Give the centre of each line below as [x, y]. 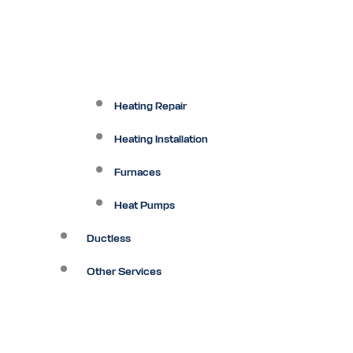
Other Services [124, 273]
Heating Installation [161, 140]
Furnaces [137, 173]
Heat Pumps [145, 206]
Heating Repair [150, 107]
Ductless [109, 240]
